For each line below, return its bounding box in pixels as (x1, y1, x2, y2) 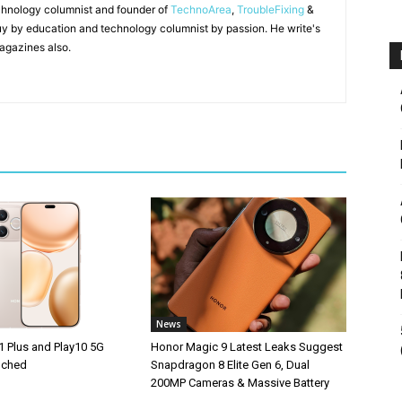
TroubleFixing (237, 3, 304, 16)
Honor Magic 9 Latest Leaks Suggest (151, 340, 343, 354)
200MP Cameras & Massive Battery (151, 376, 329, 389)
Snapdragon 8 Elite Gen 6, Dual (151, 358, 310, 371)
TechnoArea (170, 3, 232, 16)
